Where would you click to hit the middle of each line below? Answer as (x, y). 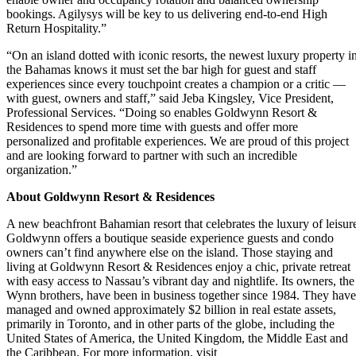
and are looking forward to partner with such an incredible (152, 155)
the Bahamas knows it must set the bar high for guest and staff (161, 69)
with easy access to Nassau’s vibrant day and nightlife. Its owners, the (180, 281)
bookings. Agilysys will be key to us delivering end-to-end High (167, 14)
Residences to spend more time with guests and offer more (152, 126)
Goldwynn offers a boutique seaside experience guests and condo (170, 238)
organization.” (42, 169)
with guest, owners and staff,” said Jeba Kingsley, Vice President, (170, 98)
